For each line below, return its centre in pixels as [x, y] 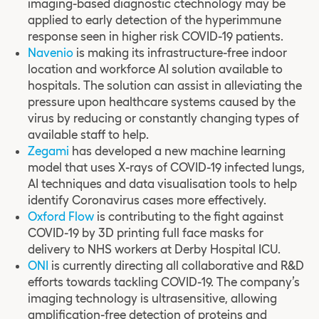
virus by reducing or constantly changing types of [163, 118]
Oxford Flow [61, 216]
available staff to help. [88, 134]
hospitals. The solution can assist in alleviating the [164, 85]
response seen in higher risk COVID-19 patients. [155, 36]
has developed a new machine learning [177, 151]
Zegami [48, 151]
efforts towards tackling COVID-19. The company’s [163, 282]
